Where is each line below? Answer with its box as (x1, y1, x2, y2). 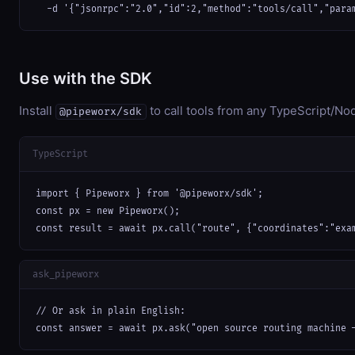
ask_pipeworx (32, 268, 99, 281)
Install (19, 103, 55, 119)
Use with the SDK (19, 69, 152, 89)
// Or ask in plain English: (36, 305, 185, 316)
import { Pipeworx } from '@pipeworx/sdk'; (36, 188, 263, 199)
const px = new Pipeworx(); (36, 205, 180, 216)
